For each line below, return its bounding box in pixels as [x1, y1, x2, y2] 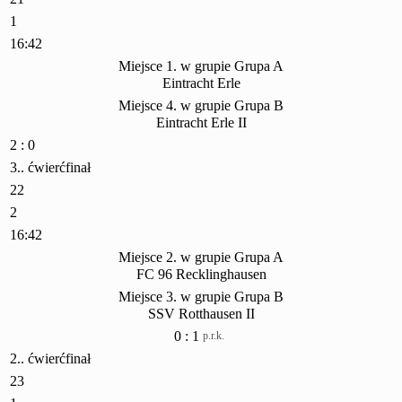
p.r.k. [203, 329, 224, 343]
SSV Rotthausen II [147, 306, 255, 322]
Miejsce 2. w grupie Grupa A [118, 249, 284, 266]
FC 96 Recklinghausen [135, 267, 267, 283]
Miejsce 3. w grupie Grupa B [118, 289, 284, 305]
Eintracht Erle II [155, 115, 247, 131]
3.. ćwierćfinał [10, 160, 91, 176]
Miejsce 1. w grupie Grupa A [118, 58, 284, 74]
